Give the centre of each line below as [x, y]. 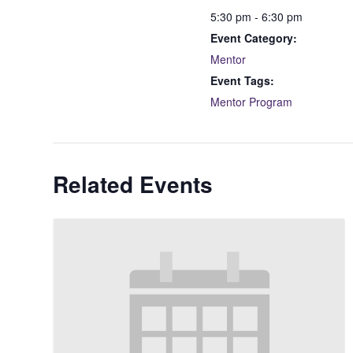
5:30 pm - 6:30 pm [257, 17]
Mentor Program [252, 102]
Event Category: [254, 38]
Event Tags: [243, 80]
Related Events [133, 184]
